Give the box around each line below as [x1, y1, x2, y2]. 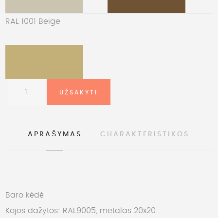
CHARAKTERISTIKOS [100, 131, 189, 138]
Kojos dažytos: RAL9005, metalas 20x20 [5, 207, 156, 215]
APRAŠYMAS [28, 131, 82, 138]
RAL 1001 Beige [5, 18, 60, 25]
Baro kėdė [5, 191, 44, 199]
